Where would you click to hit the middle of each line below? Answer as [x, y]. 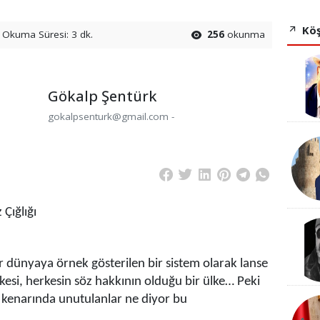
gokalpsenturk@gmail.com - [111, 117]
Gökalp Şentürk [102, 96]
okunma [245, 34]
